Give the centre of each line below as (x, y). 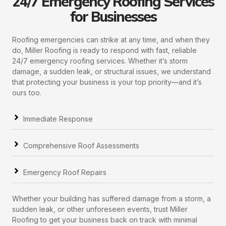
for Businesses (113, 17)
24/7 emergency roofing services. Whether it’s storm (100, 61)
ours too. (27, 93)
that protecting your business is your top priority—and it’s (107, 82)
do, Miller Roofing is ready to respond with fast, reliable (104, 50)
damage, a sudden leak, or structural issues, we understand (111, 72)
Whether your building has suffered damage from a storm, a (111, 199)
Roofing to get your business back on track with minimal (105, 220)
